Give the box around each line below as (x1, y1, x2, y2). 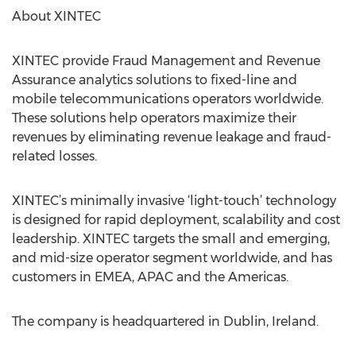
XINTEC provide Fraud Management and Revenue (12, 53, 320, 68)
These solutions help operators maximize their (12, 110, 296, 126)
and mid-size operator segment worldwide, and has (12, 250, 332, 265)
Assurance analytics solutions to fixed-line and (12, 72, 297, 87)
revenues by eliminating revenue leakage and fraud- (12, 130, 331, 145)
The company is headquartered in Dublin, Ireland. (12, 314, 319, 329)
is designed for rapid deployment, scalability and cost (12, 212, 340, 227)
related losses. (12, 149, 97, 164)
